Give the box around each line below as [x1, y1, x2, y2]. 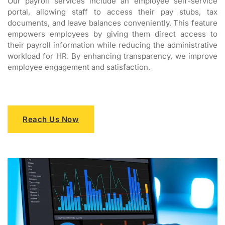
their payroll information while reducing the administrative [8, 40, 217, 50]
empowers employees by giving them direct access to [8, 29, 217, 39]
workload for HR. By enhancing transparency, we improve [8, 51, 217, 61]
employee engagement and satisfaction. [8, 62, 150, 72]
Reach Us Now [23, 114, 79, 124]
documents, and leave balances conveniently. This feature [8, 18, 217, 28]
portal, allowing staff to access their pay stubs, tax [8, 7, 217, 17]
